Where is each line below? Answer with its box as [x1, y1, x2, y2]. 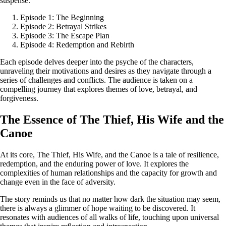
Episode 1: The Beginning [20, 13, 104, 22]
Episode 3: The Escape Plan [20, 31, 109, 40]
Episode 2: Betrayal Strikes [20, 22, 106, 31]
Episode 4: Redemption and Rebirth [20, 40, 134, 49]
